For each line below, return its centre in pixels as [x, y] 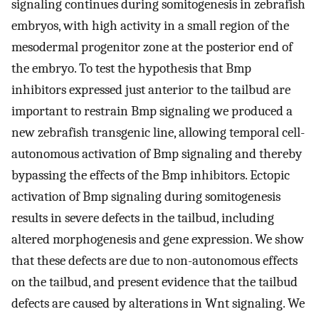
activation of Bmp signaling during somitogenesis [146, 197]
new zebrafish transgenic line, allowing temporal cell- [158, 133]
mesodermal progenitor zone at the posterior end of [152, 47]
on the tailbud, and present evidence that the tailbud [155, 282]
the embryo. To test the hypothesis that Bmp [131, 69]
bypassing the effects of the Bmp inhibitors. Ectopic [151, 176]
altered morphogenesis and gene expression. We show [158, 240]
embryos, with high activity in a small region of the [150, 26]
